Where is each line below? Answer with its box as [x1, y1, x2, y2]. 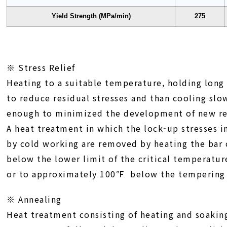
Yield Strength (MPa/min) [51, 12, 131, 20]
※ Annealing [7, 193, 62, 205]
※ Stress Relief [7, 61, 75, 73]
